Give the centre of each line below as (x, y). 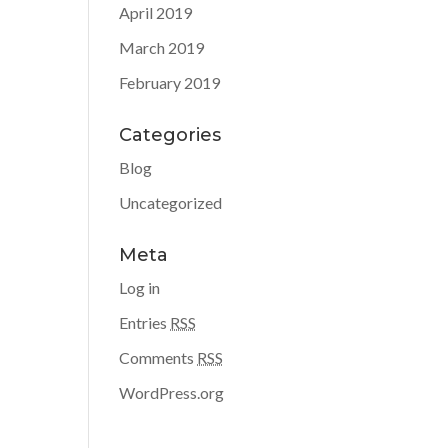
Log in (140, 287)
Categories (170, 135)
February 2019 (170, 82)
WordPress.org (172, 392)
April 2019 (156, 12)
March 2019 (162, 47)
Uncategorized (171, 202)
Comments (158, 357)
